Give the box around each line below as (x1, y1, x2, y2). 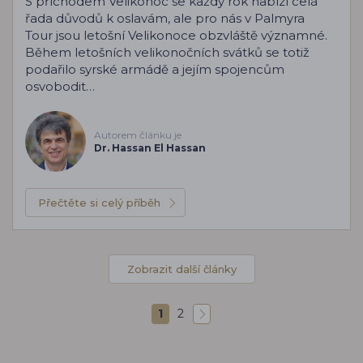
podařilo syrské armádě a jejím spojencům (25, 62, 284, 77)
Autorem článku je (94, 128, 181, 141)
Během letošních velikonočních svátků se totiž (25, 45, 310, 60)
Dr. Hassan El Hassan (94, 141, 206, 154)
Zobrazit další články (126, 263, 237, 275)
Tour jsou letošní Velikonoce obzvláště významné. (25, 28, 327, 43)
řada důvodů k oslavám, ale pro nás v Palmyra (25, 11, 305, 26)
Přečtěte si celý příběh (38, 196, 160, 209)
